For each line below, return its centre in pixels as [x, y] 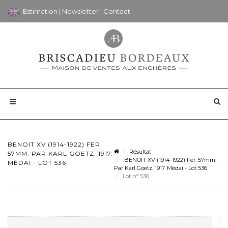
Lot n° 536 [137, 176]
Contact [117, 11]
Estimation [40, 11]
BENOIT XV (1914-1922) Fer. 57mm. [169, 160]
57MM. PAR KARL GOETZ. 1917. [60, 153]
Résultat [140, 151]
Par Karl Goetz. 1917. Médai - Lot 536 [161, 168]
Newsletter [80, 11]
